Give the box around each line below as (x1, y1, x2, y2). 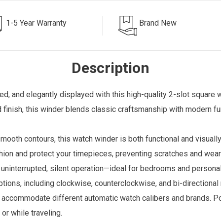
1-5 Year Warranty (6, 18, 67, 28)
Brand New (139, 18, 177, 28)
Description (72, 59, 149, 76)
